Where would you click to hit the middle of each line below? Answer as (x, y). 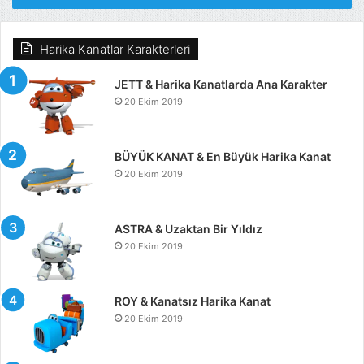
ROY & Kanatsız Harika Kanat (193, 301)
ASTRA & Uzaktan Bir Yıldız (188, 229)
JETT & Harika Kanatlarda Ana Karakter (221, 84)
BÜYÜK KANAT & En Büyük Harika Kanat (223, 157)
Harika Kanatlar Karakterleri (115, 50)
